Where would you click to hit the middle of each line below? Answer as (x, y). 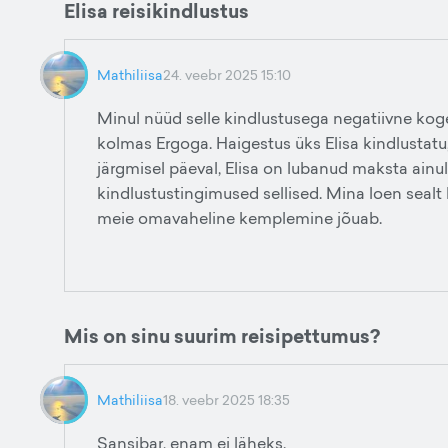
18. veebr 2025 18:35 (226, 399)
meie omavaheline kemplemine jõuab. (239, 218)
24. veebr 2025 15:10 (227, 74)
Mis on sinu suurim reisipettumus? (222, 336)
